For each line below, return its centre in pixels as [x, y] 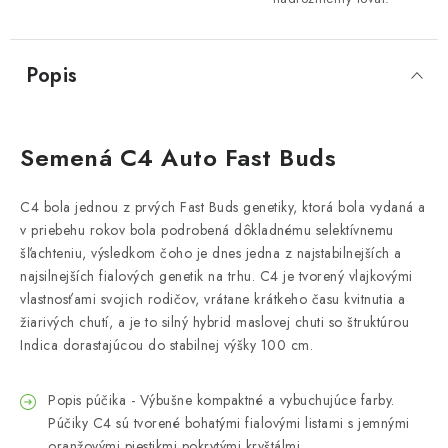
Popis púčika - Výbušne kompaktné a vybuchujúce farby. [221, 400]
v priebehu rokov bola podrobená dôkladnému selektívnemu [207, 230]
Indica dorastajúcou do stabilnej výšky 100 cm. [166, 345]
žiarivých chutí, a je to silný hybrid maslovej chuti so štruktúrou [214, 322]
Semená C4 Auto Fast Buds [178, 157]
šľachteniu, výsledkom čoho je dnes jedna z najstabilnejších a [211, 253]
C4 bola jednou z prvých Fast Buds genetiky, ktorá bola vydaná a [223, 207]
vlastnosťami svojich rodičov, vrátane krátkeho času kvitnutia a [213, 299]
